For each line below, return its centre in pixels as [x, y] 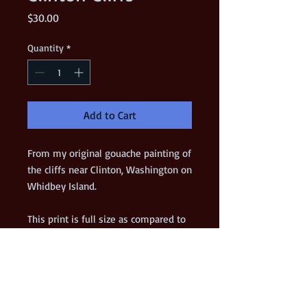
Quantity [46, 48]
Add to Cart [110, 115]
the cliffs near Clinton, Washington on [110, 170]
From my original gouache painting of [109, 153]
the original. [53, 236]
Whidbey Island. [65, 186]
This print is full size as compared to [107, 219]
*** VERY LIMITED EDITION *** [92, 269]
